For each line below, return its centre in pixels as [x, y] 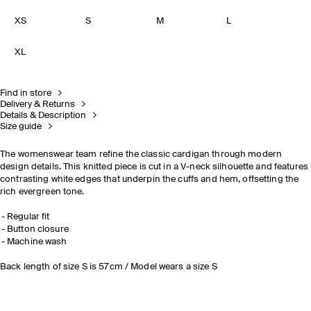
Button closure [38, 229]
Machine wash [37, 242]
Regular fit [28, 217]
